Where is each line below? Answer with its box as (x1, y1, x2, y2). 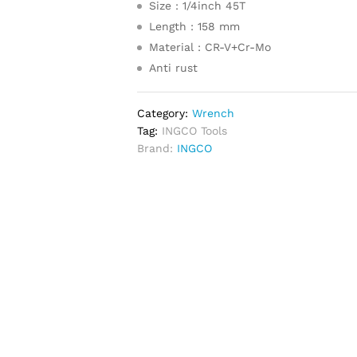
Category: (137, 107, 193, 120)
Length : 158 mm (149, 20, 241, 33)
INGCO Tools (162, 124, 228, 137)
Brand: (137, 142, 178, 155)
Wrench (192, 107, 235, 120)
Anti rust (149, 61, 198, 74)
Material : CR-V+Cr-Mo (149, 41, 272, 53)
